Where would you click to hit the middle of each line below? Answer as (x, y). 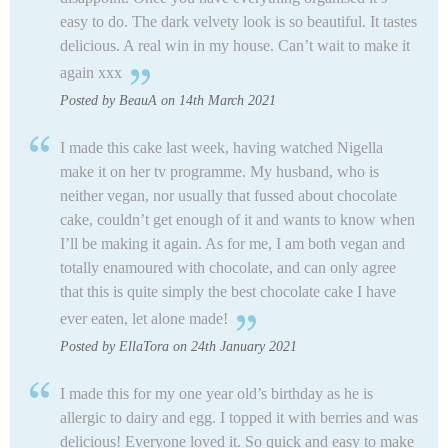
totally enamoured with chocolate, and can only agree (228, 267)
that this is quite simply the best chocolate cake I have (228, 291)
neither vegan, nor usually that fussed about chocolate (228, 195)
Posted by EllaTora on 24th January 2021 (178, 346)
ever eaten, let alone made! (144, 318)
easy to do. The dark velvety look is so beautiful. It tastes (238, 21)
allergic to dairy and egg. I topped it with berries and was (239, 417)
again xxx (91, 72)
